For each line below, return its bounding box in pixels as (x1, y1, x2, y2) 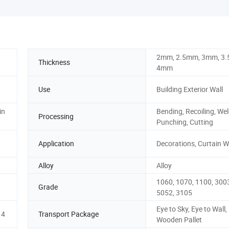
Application (38, 139, 74, 149)
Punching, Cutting (156, 117, 213, 127)
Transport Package (38, 209, 99, 219)
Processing (38, 111, 74, 122)
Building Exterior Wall (156, 84, 223, 95)
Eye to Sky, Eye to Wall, (156, 203, 227, 214)
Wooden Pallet (156, 214, 202, 224)
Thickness (38, 57, 70, 67)
